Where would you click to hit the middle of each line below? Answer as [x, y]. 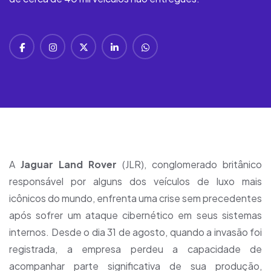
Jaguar [40, 164]
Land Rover [88, 164]
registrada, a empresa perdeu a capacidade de [135, 249]
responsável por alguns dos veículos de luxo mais [135, 181]
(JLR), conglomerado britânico [189, 164]
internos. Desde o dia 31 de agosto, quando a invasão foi [135, 232]
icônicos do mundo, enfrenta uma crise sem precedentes [135, 198]
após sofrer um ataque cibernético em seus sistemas [135, 215]
